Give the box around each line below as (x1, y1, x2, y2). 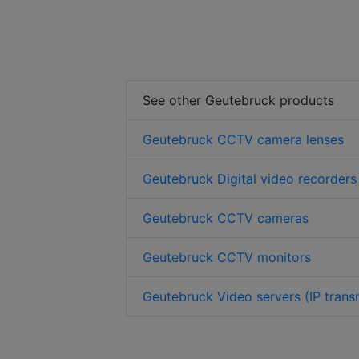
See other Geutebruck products (143, 91, 334, 108)
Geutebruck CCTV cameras (143, 209, 309, 226)
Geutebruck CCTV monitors (143, 248, 311, 265)
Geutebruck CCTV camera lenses (143, 131, 344, 147)
